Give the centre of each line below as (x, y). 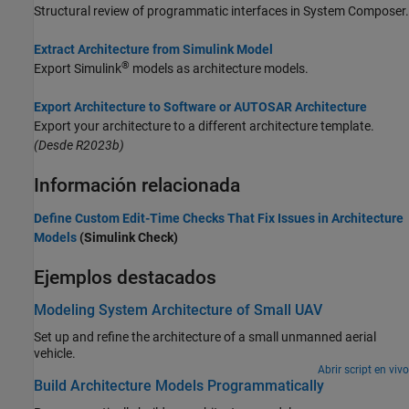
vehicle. (55, 353)
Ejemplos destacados (125, 278)
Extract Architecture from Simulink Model (153, 50)
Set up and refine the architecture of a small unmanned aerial (205, 336)
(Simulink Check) (127, 238)
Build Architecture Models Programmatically (179, 385)
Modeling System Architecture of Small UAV (178, 309)
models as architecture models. (219, 69)
